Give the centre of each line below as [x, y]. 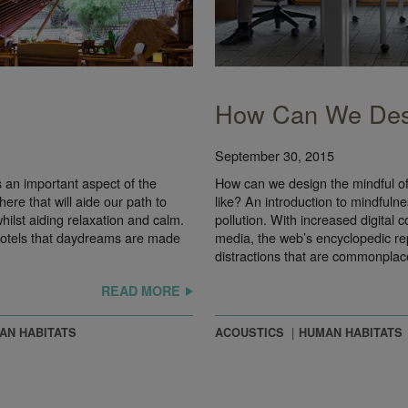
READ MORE [141, 291]
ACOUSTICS [250, 333]
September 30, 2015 [275, 156]
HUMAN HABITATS [351, 333]
